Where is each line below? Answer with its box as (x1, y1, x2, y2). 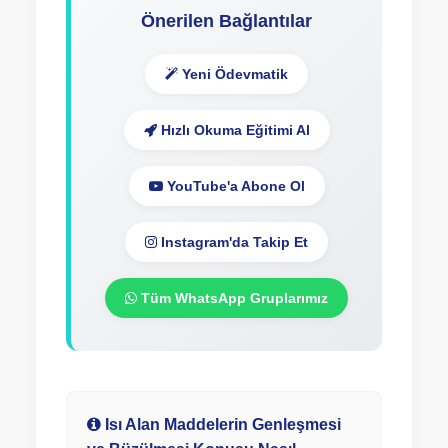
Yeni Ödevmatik (178, 66, 288, 82)
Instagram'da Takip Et (157, 234, 308, 250)
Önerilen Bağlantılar (141, 11, 312, 31)
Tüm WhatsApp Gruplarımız (137, 290, 328, 306)
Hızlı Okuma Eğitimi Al (156, 122, 310, 138)
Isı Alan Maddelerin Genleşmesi (101, 416, 341, 433)
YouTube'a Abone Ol (162, 178, 305, 194)
